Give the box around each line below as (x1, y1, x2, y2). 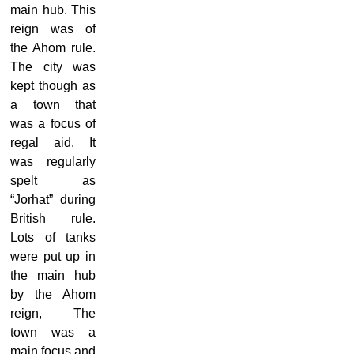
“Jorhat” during (10, 192, 96, 206)
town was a (10, 325, 96, 339)
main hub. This (10, 2, 96, 17)
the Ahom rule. (10, 40, 96, 55)
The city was (10, 59, 96, 73)
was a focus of (10, 116, 96, 130)
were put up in (10, 249, 96, 263)
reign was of (10, 21, 96, 36)
